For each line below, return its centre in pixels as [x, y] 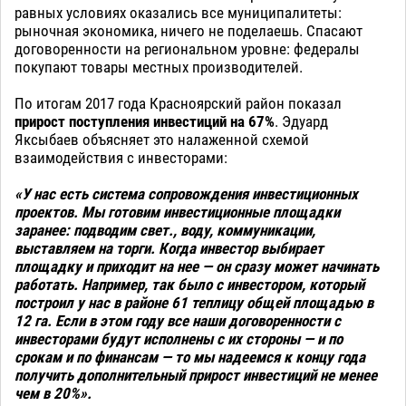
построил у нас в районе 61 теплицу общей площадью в [194, 303]
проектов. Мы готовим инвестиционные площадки [177, 213]
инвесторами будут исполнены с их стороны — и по [179, 339]
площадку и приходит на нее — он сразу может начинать [197, 267]
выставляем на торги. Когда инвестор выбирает [169, 249]
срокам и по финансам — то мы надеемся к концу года [190, 358]
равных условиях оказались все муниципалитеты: [178, 13]
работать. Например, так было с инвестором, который [189, 285]
